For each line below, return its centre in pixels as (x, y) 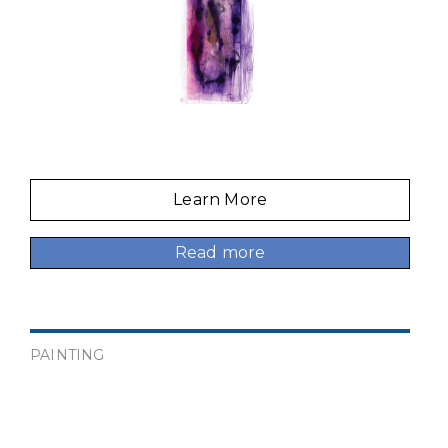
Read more (220, 252)
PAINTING (67, 354)
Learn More (220, 199)
